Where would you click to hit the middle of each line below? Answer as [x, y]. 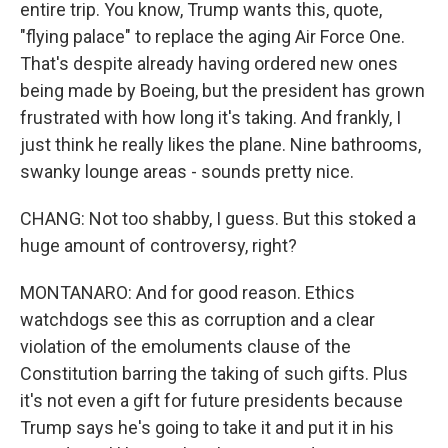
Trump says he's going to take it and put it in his [207, 427]
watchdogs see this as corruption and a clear [197, 319]
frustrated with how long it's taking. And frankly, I [210, 117]
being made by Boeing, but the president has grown [222, 90]
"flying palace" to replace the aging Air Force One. [212, 36]
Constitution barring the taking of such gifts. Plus [214, 373]
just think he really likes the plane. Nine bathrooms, [220, 144]
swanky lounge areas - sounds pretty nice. [187, 171]
